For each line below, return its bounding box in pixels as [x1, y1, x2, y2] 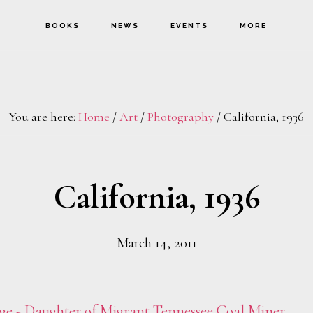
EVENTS [170, 22, 209, 29]
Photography [147, 109, 214, 124]
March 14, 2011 [116, 235, 197, 252]
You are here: [9, 109, 78, 124]
